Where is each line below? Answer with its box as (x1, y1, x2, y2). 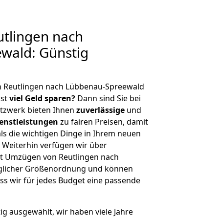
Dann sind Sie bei (75, 93, 141, 104)
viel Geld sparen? (9, 93, 75, 104)
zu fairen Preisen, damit (58, 116, 148, 127)
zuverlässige (76, 105, 125, 115)
